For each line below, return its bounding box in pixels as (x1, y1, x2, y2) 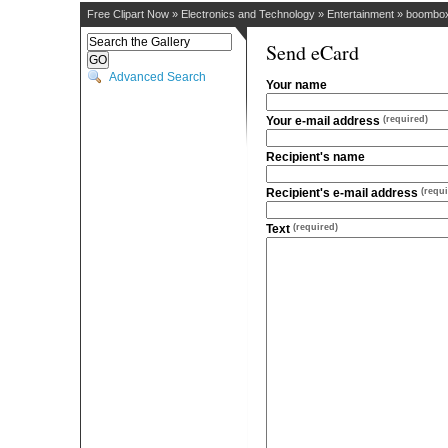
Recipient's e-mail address (266, 186, 421, 200)
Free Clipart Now (87, 8, 169, 20)
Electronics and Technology (181, 8, 315, 20)
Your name (266, 78, 327, 92)
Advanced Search (109, 70, 206, 84)
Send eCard (266, 39, 359, 66)
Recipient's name (266, 150, 365, 164)
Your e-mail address (266, 114, 383, 128)
